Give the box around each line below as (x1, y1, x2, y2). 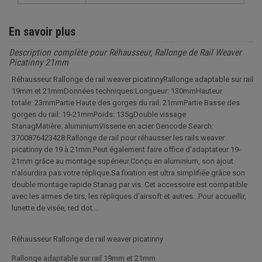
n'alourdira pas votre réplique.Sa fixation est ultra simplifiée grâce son (12, 168, 245, 177)
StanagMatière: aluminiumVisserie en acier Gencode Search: (12, 122, 215, 130)
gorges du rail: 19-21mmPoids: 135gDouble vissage (12, 110, 186, 119)
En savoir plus (9, 25, 75, 39)
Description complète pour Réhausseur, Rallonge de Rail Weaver (9, 47, 242, 58)
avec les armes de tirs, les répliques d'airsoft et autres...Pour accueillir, (12, 192, 246, 201)
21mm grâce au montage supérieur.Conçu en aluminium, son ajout (12, 157, 233, 166)
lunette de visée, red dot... (12, 204, 98, 212)
